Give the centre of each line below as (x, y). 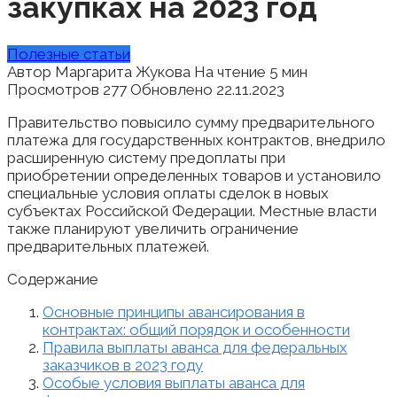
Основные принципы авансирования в (174, 311)
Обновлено (171, 89)
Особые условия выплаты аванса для (174, 382)
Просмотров (53, 89)
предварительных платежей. (108, 246)
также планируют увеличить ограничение (153, 228)
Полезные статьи (69, 54)
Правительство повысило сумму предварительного (191, 122)
